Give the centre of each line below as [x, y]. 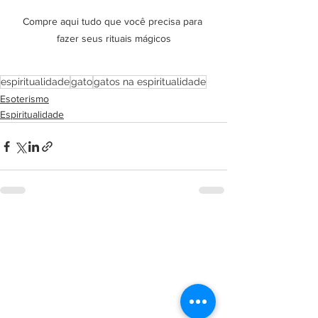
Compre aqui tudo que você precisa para [114, 22]
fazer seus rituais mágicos [114, 39]
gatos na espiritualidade [150, 82]
